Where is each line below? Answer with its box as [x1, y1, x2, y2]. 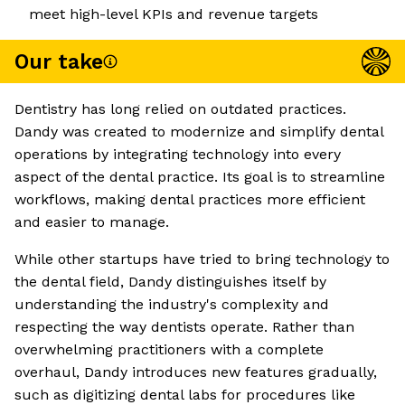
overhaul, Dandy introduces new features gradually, [14, 363, 377, 381]
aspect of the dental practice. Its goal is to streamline [14, 168, 385, 186]
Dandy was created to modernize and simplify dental [14, 123, 383, 141]
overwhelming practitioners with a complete [14, 341, 324, 359]
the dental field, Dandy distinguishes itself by [14, 273, 326, 291]
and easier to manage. [14, 213, 169, 231]
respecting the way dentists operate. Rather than [14, 318, 354, 336]
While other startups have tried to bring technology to [14, 250, 390, 268]
